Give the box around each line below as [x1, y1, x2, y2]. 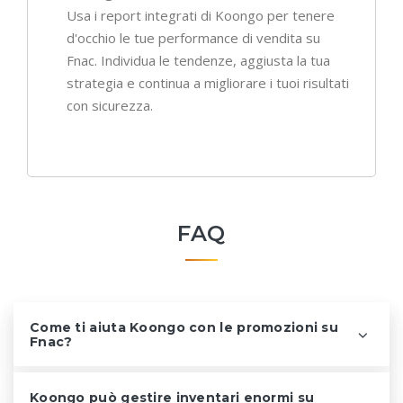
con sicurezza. [67, 96, 153, 115]
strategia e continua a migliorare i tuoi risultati [67, 74, 349, 93]
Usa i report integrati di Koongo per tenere [67, 6, 335, 25]
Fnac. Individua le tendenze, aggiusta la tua [67, 51, 330, 70]
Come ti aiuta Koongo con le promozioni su [30, 319, 339, 336]
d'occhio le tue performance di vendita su [67, 29, 320, 48]
